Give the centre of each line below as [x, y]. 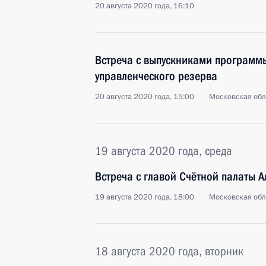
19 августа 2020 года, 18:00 [145, 197]
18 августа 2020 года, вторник [169, 251]
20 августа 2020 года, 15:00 [145, 97]
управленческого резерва [156, 76]
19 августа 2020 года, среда [164, 151]
